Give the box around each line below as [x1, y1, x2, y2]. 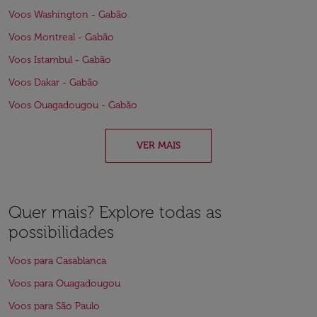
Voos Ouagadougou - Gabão [8, 99, 137, 111]
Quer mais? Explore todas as [8, 202, 221, 222]
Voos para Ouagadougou [8, 277, 120, 289]
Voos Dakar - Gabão [8, 76, 98, 88]
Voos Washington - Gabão [8, 8, 127, 21]
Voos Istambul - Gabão [8, 54, 111, 66]
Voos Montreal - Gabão [8, 31, 114, 43]
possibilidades [8, 221, 114, 242]
